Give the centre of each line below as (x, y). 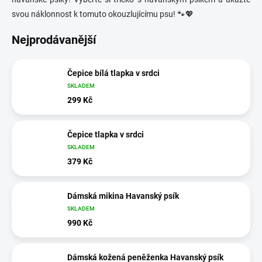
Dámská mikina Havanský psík (123, 196)
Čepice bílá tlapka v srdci (113, 73)
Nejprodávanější (54, 40)
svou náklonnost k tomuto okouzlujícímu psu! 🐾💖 (103, 14)
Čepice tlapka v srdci (106, 134)
